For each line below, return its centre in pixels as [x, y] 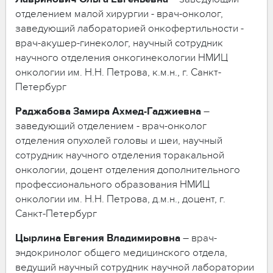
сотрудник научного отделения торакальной [120, 155]
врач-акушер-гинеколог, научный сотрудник [119, 43]
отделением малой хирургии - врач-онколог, [119, 14]
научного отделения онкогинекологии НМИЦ [122, 58]
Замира [91, 111]
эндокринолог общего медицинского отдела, [121, 253]
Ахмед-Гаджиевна [157, 111]
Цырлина [38, 238]
